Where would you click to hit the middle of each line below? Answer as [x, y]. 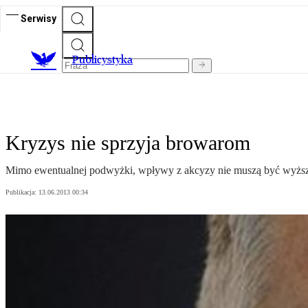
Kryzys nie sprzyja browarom [128, 143]
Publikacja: [22, 192]
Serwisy [38, 18]
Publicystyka [102, 60]
